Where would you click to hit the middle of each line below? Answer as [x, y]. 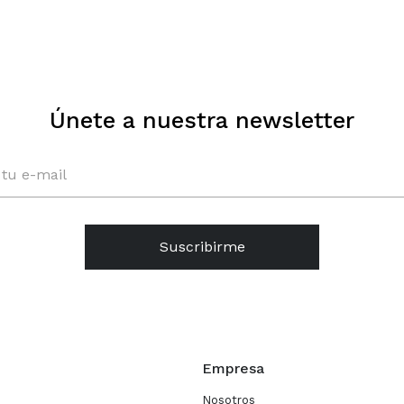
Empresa [233, 369]
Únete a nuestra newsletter [202, 121]
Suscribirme [202, 247]
